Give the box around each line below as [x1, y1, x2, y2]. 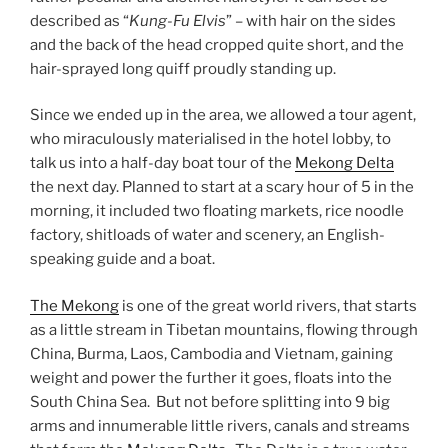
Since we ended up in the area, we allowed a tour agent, [30, 106, 416, 125]
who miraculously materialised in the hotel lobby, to [30, 130, 391, 149]
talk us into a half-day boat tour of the [30, 154, 295, 173]
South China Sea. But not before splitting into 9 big [30, 392, 390, 411]
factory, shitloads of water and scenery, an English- [30, 226, 385, 245]
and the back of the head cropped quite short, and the [30, 35, 404, 54]
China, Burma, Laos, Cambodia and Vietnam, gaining [30, 344, 393, 363]
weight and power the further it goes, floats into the [30, 368, 392, 387]
